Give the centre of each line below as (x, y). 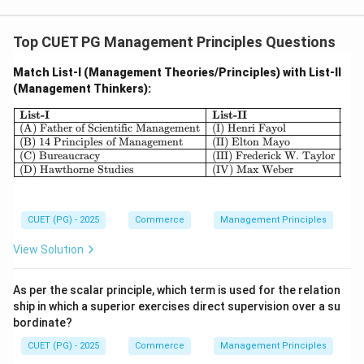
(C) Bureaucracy (60, 156)
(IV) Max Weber (252, 169)
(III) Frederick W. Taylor (273, 156)
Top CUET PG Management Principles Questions (174, 42)
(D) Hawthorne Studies (77, 169)
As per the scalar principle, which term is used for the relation (177, 290)
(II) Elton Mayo (251, 142)
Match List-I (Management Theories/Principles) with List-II (177, 73)
